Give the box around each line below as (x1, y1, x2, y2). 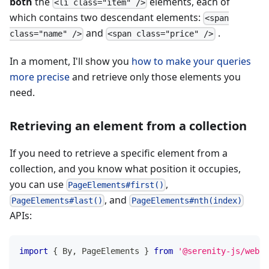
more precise (10, 70, 70, 83)
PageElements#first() (68, 180, 165, 190)
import (19, 246, 48, 256)
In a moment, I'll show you (10, 54, 131, 68)
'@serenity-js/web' (178, 246, 264, 256)
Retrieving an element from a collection (10, 117, 247, 134)
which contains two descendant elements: (10, 11, 203, 25)
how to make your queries (131, 54, 251, 68)
